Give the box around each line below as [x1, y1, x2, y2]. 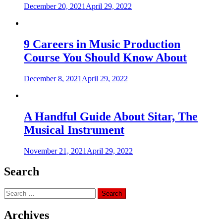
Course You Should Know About [24, 51, 187, 64]
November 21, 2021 [24, 146, 87, 155]
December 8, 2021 [24, 74, 82, 83]
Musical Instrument [24, 123, 124, 136]
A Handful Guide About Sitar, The [24, 110, 198, 123]
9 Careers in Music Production [24, 37, 180, 51]
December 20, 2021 [24, 1, 86, 10]
